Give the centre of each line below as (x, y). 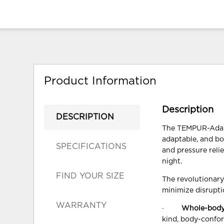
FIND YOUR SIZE (90, 176)
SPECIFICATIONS (91, 146)
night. (172, 161)
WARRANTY (81, 205)
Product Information (100, 81)
